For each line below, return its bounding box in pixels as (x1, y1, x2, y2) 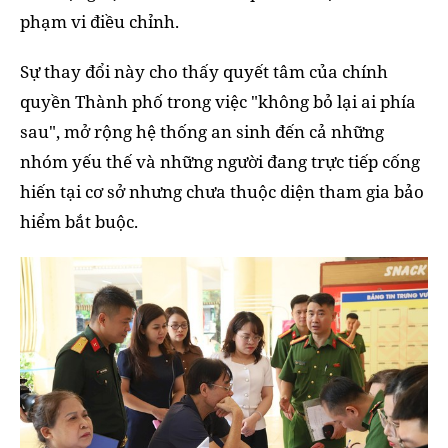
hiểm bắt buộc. (20, 210, 138, 234)
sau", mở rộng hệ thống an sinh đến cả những (20, 120, 384, 144)
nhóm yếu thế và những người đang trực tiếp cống (20, 150, 420, 174)
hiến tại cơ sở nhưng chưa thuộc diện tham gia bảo (20, 180, 424, 204)
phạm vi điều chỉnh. (20, 10, 179, 34)
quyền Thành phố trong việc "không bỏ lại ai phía (20, 90, 416, 114)
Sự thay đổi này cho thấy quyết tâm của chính (20, 60, 388, 84)
